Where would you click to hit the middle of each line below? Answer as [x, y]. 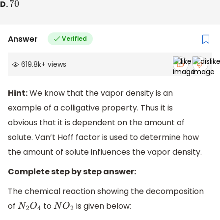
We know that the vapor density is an [100, 93]
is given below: [102, 206]
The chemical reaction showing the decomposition [106, 191]
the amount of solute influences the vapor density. [105, 152]
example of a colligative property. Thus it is [90, 108]
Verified [74, 39]
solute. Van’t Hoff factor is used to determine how [103, 137]
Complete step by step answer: [72, 172]
